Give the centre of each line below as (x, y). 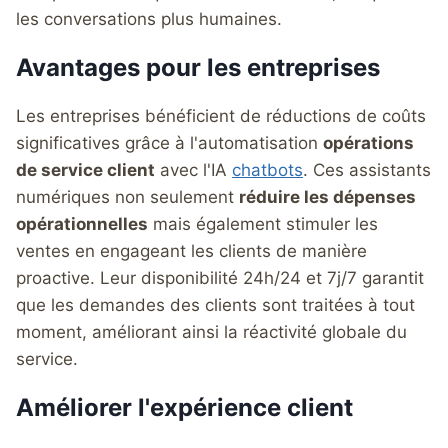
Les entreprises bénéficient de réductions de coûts (221, 115)
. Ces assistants (367, 169)
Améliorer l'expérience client (184, 407)
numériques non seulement (127, 196)
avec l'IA (193, 169)
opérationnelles (82, 223)
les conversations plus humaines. (149, 18)
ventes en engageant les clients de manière (191, 250)
